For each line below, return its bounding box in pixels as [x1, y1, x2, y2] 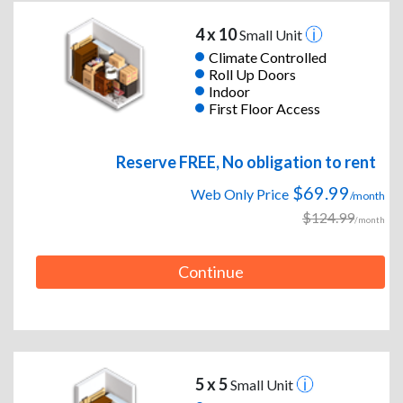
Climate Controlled [208, 48, 327, 66]
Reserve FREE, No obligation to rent [116, 152, 376, 173]
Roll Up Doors [208, 65, 296, 83]
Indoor [208, 82, 250, 100]
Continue [177, 262, 244, 282]
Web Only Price [191, 185, 289, 203]
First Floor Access [208, 99, 320, 117]
